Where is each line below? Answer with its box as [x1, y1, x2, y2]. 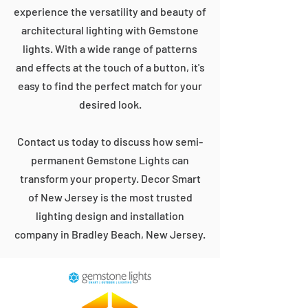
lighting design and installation [36, 209, 184, 222]
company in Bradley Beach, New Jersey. [14, 228, 206, 241]
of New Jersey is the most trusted [27, 190, 192, 203]
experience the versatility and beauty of [14, 5, 206, 18]
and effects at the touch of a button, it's [15, 60, 205, 74]
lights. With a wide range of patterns [23, 42, 197, 55]
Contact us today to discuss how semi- [17, 135, 203, 148]
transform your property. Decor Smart [19, 172, 201, 185]
